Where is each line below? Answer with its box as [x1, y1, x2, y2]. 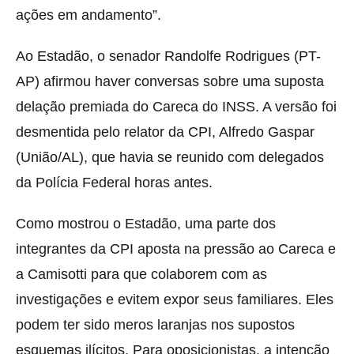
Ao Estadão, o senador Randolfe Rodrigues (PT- [16, 47, 321, 64]
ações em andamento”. [16, 6, 161, 23]
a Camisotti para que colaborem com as [16, 265, 267, 282]
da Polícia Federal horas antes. [16, 174, 213, 190]
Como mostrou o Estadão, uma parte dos [16, 215, 276, 232]
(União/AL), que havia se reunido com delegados [16, 149, 324, 165]
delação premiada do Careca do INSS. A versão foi [16, 98, 337, 115]
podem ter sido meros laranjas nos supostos [16, 316, 295, 333]
